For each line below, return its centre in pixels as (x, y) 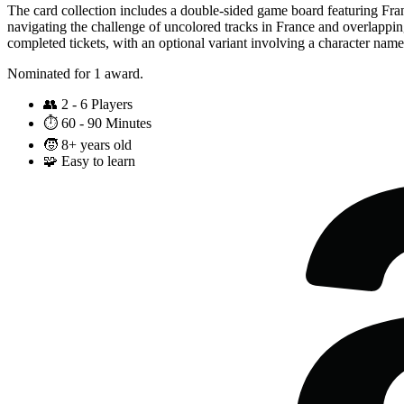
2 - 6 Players (97, 105)
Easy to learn (98, 161)
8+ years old (96, 145)
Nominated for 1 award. (75, 74)
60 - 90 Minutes (106, 124)
